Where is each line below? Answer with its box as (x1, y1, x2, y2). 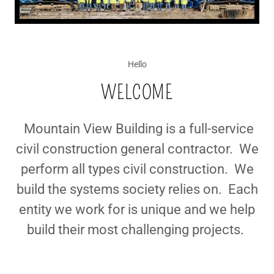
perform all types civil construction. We (20, 161, 254, 177)
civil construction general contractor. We (15, 141, 259, 157)
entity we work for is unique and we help (19, 202, 255, 218)
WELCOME (101, 81, 173, 105)
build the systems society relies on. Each (16, 182, 258, 198)
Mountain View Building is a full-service (20, 121, 254, 137)
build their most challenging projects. (27, 222, 247, 238)
